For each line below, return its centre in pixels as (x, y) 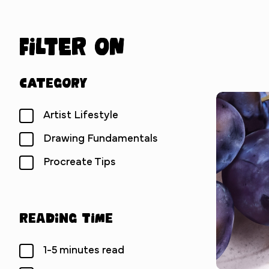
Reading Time (66, 217)
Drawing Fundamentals (101, 139)
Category (53, 82)
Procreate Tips (80, 162)
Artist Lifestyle (81, 115)
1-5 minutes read (84, 250)
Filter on (72, 45)
